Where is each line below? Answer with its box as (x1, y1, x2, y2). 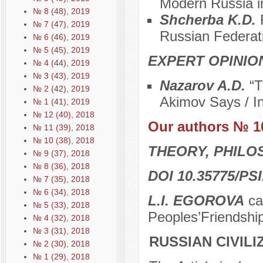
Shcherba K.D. (159, 12, 260, 28)
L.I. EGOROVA (147, 193, 244, 209)
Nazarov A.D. (159, 77, 249, 94)
